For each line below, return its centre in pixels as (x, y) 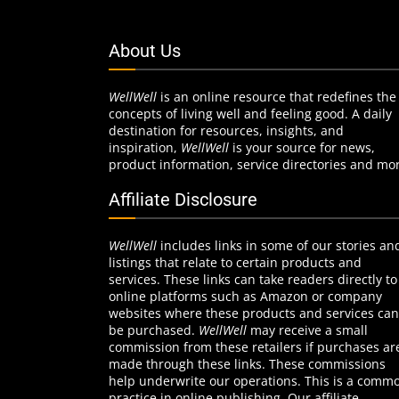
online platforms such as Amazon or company (245, 297)
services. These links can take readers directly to (253, 280)
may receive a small (309, 330)
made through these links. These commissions (247, 364)
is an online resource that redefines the (277, 97)
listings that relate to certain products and (235, 263)
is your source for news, (302, 148)
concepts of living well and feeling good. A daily (250, 114)
